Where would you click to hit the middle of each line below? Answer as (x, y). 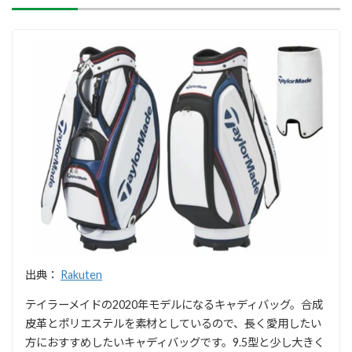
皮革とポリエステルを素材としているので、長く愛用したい (173, 324)
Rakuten (81, 275)
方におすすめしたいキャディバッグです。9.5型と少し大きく (175, 343)
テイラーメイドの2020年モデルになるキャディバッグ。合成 (174, 305)
